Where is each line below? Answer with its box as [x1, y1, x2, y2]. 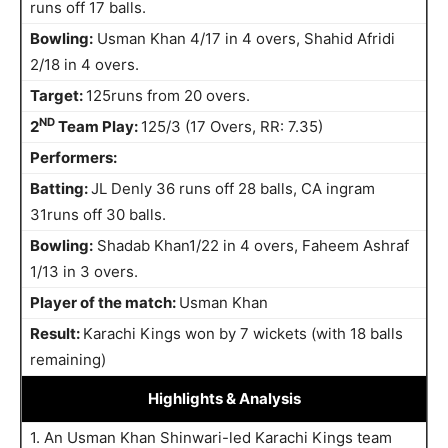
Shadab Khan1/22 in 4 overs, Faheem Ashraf [93, 235, 409, 255]
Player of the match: [30, 292, 179, 312]
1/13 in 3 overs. [30, 261, 138, 281]
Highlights [147, 388, 223, 408]
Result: [30, 323, 83, 343]
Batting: [30, 178, 91, 198]
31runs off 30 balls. [30, 204, 166, 224]
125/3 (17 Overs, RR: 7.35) [141, 116, 323, 136]
